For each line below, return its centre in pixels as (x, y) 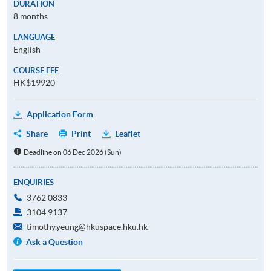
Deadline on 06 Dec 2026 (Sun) (72, 152)
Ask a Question (55, 242)
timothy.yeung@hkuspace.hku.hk (87, 227)
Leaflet (128, 133)
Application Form (60, 114)
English (27, 49)
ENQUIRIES (34, 182)
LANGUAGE (34, 37)
